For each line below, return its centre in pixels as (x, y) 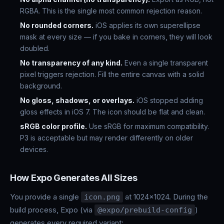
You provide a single (45, 197)
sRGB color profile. (53, 126)
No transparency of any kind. (71, 63)
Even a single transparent (165, 63)
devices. (34, 149)
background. (41, 86)
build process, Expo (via (52, 210)
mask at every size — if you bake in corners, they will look (116, 37)
